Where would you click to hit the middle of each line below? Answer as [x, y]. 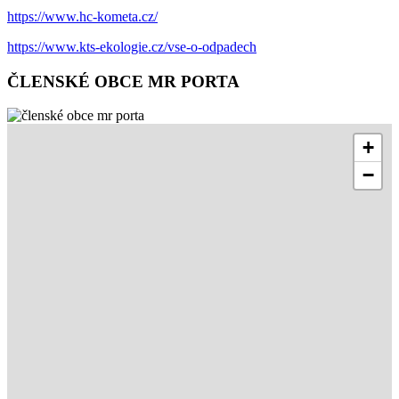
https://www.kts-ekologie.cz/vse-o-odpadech [132, 46]
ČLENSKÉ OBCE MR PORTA [123, 81]
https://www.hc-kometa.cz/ [82, 16]
